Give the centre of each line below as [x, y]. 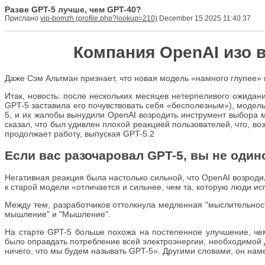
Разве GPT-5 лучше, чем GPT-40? [73, 9]
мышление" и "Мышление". [58, 214]
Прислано [22, 18]
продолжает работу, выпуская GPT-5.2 [80, 133]
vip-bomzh [57, 18]
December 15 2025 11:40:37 [204, 18]
